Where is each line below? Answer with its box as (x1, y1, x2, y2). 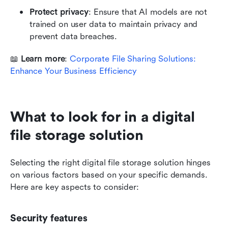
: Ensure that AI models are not (89, 7, 208, 17)
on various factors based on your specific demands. (10, 169, 208, 180)
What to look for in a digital (10, 108, 195, 125)
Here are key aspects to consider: (10, 182, 139, 192)
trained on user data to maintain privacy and (30, 19, 198, 29)
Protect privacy (30, 7, 89, 17)
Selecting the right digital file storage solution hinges (10, 157, 211, 167)
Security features (10, 212, 88, 224)
